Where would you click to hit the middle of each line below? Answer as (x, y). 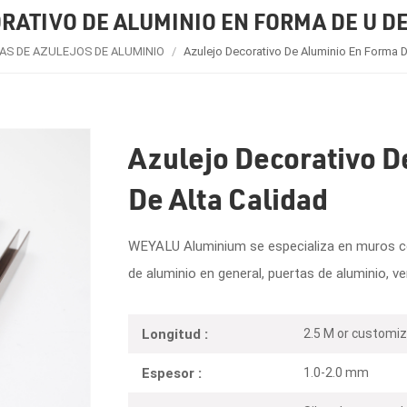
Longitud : (174, 334)
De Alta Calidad (228, 198)
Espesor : (171, 374)
